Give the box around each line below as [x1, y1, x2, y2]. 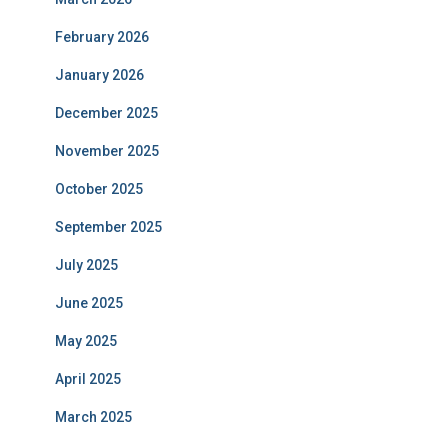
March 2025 [55, 409, 132, 426]
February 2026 [55, 29, 149, 46]
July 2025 [55, 257, 118, 274]
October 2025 [55, 181, 143, 198]
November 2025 [55, 143, 159, 160]
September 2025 [55, 219, 162, 236]
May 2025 [55, 333, 117, 350]
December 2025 [55, 105, 158, 122]
